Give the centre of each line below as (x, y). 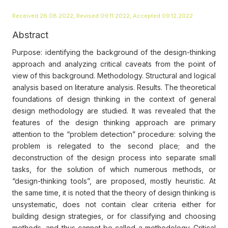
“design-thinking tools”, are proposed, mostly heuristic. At (114, 181)
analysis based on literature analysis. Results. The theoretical (114, 88)
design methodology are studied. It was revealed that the (114, 111)
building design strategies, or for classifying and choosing (114, 216)
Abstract (30, 35)
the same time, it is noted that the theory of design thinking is (114, 193)
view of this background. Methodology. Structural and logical (114, 76)
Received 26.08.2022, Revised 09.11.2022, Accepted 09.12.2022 (103, 16)
